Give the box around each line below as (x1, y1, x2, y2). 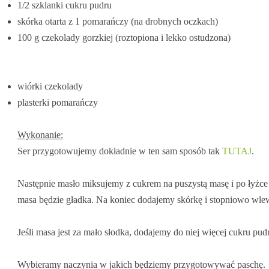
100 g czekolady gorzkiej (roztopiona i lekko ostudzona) (17, 32, 231, 43)
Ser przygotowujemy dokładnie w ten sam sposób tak (17, 146, 222, 156)
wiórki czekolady (17, 81, 85, 91)
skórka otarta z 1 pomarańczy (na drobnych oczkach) (17, 16, 218, 26)
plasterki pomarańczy (17, 97, 100, 107)
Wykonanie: (17, 130, 63, 140)
